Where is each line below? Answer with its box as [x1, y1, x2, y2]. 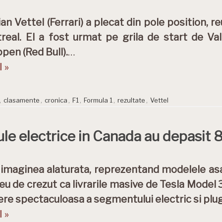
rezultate [117, 96, 145, 104]
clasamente [3, 96, 40, 104]
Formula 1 [84, 96, 112, 104]
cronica [45, 96, 67, 104]
